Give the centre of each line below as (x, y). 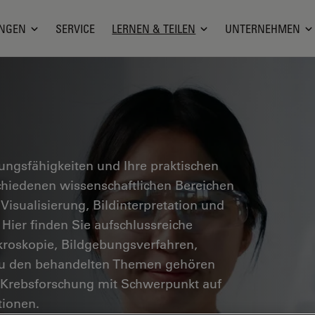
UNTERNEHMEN (263, 28)
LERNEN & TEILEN (154, 28)
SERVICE (76, 28)
